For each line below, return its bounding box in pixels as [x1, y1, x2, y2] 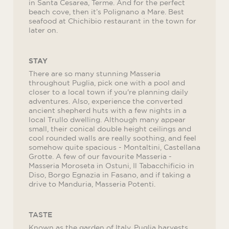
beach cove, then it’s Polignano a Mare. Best [29, 7, 184, 16]
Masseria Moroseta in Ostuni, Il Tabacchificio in [29, 161, 194, 170]
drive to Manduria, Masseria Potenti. [29, 179, 155, 189]
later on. [29, 25, 60, 35]
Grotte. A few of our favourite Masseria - [29, 151, 172, 161]
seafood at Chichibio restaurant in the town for [29, 16, 196, 26]
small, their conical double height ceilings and [29, 124, 191, 133]
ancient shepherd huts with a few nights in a [29, 105, 187, 115]
